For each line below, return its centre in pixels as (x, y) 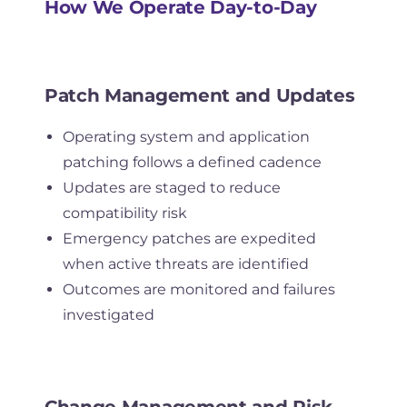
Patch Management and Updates (199, 95)
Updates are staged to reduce (171, 187)
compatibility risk (124, 213)
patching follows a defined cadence (192, 162)
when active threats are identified (185, 263)
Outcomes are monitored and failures (199, 289)
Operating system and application (186, 136)
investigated (108, 314)
